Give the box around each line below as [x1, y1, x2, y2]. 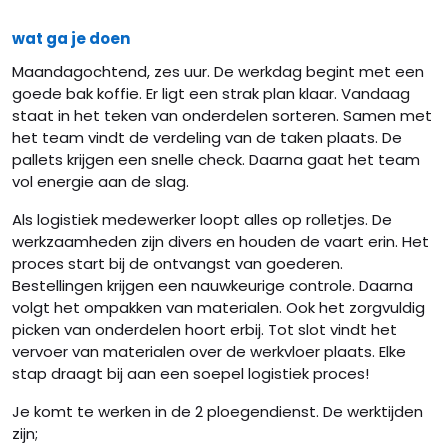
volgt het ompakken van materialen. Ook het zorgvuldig [12, 297, 425, 318]
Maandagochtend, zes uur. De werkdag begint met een [12, 61, 424, 82]
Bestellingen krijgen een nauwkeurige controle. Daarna [12, 275, 413, 296]
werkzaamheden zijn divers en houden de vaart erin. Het [12, 231, 429, 252]
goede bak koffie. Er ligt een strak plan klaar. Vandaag [12, 83, 410, 104]
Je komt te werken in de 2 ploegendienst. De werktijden [12, 401, 423, 422]
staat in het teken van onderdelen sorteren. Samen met [12, 105, 432, 126]
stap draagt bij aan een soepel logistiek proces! [12, 363, 369, 384]
